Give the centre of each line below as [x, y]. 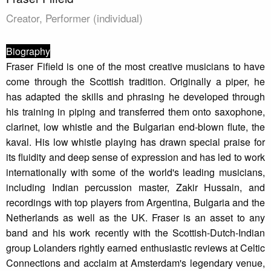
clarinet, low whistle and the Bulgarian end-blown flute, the [135, 127]
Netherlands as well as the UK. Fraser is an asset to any [135, 218]
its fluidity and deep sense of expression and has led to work [135, 157]
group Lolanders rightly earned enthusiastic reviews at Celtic [135, 248]
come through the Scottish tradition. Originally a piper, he [135, 82]
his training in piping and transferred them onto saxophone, [135, 112]
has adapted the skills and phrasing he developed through [135, 97]
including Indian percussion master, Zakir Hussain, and [135, 188]
